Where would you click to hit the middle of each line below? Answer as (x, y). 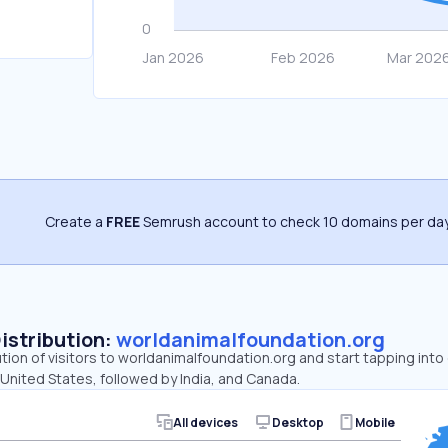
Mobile (374, 422)
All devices (205, 422)
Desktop (297, 422)
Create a (75, 221)
